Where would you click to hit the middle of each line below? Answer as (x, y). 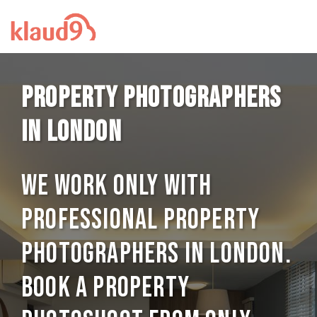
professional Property (141, 220)
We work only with (117, 186)
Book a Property (105, 288)
